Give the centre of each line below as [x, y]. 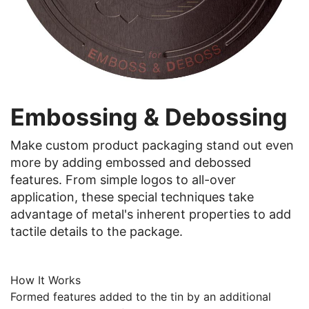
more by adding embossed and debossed [131, 162]
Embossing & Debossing [149, 117]
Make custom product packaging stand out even [152, 145]
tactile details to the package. [97, 231]
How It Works [46, 280]
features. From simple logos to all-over [123, 180]
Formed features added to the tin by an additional [141, 297]
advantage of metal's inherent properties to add [151, 214]
